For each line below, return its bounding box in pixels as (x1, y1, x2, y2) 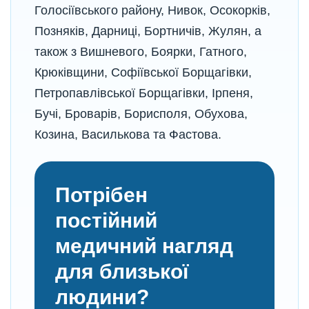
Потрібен (55, 183, 148, 206)
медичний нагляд (55, 235, 233, 257)
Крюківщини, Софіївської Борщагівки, (34, 66, 252, 79)
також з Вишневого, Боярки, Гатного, (34, 45, 247, 59)
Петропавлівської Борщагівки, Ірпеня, (34, 86, 253, 100)
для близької (55, 260, 188, 283)
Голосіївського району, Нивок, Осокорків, (34, 3, 270, 17)
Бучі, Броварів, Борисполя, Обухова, (34, 107, 248, 121)
